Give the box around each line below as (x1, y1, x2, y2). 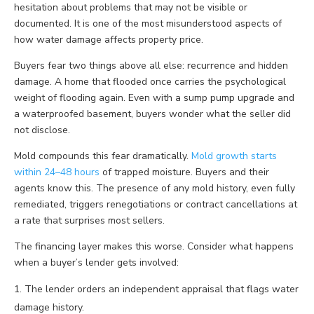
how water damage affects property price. (14, 33, 203, 47)
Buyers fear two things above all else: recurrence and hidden (14, 59, 288, 73)
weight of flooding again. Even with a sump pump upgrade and (14, 91, 294, 105)
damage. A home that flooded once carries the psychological (14, 75, 286, 89)
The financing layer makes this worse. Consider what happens (14, 240, 294, 254)
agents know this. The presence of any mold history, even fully (14, 182, 295, 196)
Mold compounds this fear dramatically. (14, 149, 191, 163)
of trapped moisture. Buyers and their (100, 165, 269, 179)
